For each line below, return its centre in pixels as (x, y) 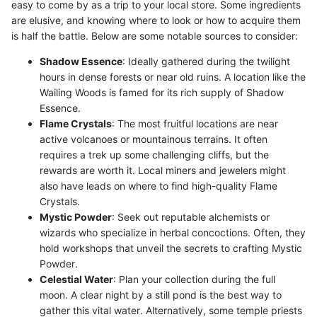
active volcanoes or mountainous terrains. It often (154, 139)
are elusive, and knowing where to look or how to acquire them (156, 20)
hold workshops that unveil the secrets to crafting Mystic (171, 248)
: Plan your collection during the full (194, 279)
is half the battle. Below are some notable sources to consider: (155, 36)
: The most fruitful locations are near (195, 123)
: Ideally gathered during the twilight (206, 61)
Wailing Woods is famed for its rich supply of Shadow (162, 92)
